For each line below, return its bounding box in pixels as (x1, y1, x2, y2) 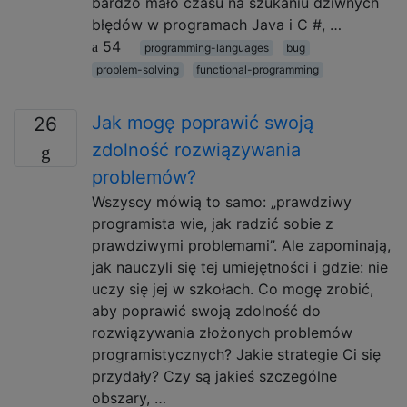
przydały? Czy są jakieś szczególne (92, 367, 337, 385)
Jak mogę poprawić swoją (92, 112, 313, 134)
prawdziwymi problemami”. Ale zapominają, (92, 236, 391, 254)
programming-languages (144, 41, 269, 55)
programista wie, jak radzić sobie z (92, 214, 333, 233)
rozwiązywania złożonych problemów (92, 323, 352, 342)
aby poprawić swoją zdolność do (92, 302, 321, 320)
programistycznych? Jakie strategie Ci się (92, 345, 381, 363)
